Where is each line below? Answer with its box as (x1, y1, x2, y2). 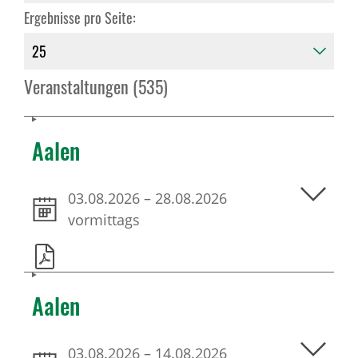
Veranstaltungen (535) (24, 74, 168, 99)
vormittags (68, 209, 140, 229)
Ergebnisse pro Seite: (24, 7, 136, 28)
